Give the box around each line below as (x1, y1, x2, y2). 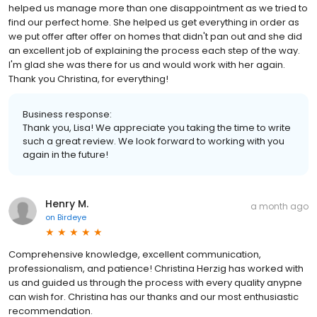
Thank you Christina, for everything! (8, 71, 168, 86)
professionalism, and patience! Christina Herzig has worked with (8, 261, 304, 275)
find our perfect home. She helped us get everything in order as (8, 15, 299, 29)
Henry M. (45, 196, 88, 211)
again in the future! (23, 147, 108, 161)
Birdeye (57, 211, 86, 223)
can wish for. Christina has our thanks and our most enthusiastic (8, 289, 299, 304)
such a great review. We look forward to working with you (23, 134, 284, 148)
